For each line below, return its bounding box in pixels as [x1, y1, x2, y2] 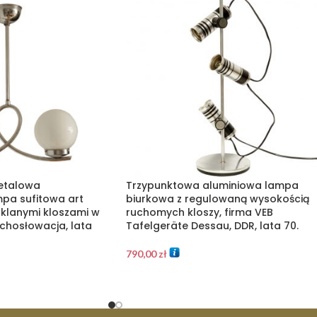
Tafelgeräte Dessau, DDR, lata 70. [126, 218, 299, 233]
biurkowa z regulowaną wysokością [126, 191, 309, 206]
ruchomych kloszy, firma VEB [126, 204, 273, 219]
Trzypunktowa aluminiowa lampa [126, 178, 299, 192]
